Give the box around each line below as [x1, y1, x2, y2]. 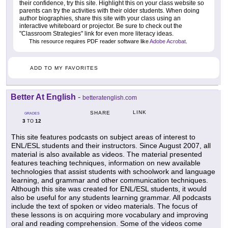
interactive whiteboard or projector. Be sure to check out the [19, 22, 182, 30]
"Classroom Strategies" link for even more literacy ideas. [19, 30, 174, 38]
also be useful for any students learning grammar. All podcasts [11, 193, 211, 202]
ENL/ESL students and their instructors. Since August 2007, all [11, 141, 211, 150]
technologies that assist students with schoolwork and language [11, 167, 215, 176]
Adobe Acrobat [150, 38, 186, 45]
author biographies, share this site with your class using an [19, 15, 181, 22]
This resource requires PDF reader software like [27, 38, 150, 45]
